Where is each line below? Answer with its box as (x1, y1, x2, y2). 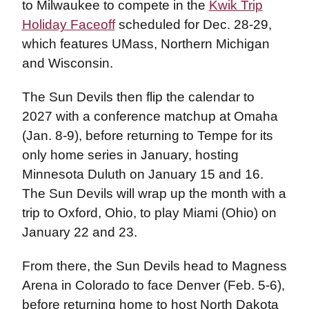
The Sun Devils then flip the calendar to (21, 90, 255, 104)
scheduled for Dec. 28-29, (114, 17, 272, 32)
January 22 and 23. (21, 225, 137, 239)
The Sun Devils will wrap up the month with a (21, 186, 286, 201)
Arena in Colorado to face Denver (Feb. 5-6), (21, 278, 285, 292)
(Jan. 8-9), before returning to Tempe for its (21, 128, 273, 143)
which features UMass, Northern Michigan (21, 37, 270, 51)
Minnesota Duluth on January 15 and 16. (21, 167, 263, 181)
